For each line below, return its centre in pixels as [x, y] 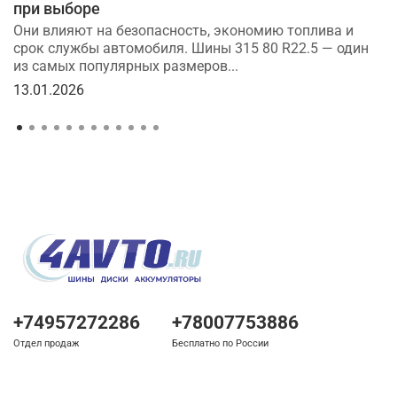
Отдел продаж [46, 343]
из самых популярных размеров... [126, 66]
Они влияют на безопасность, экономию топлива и [183, 30]
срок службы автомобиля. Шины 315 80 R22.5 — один [191, 48]
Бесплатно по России [220, 343]
